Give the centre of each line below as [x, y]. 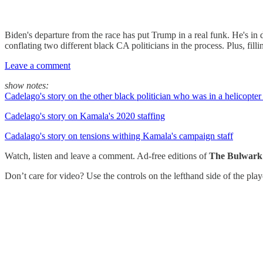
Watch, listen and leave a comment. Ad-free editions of [107, 156]
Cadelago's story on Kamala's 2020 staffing [85, 116]
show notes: [27, 85]
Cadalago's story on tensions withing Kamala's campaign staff [119, 136]
